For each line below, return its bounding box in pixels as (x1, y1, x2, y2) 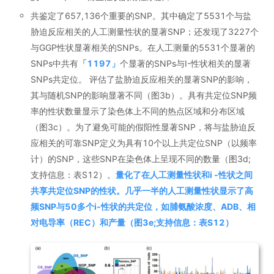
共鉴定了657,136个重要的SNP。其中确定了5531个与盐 (31, 10, 251, 21)
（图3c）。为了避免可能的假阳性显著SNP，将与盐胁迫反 (31, 121, 256, 132)
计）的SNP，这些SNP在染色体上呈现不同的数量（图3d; (31, 153, 251, 164)
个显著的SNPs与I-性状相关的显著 (120, 57, 251, 68)
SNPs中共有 (31, 57, 78, 68)
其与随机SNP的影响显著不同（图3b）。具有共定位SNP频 (31, 89, 257, 100)
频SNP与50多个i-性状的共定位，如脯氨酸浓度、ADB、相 (31, 201, 256, 212)
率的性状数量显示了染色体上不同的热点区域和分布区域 (31, 105, 245, 116)
